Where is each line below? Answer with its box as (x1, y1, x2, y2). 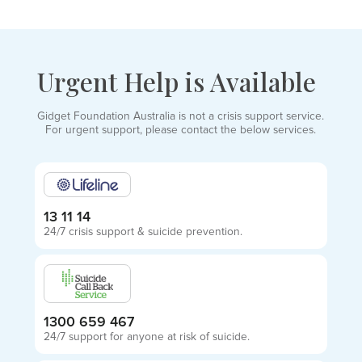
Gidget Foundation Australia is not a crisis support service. (37, 110, 325, 122)
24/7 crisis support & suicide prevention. (44, 225, 243, 238)
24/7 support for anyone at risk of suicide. (44, 331, 250, 343)
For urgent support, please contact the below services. (45, 124, 317, 136)
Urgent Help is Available (37, 64, 317, 99)
